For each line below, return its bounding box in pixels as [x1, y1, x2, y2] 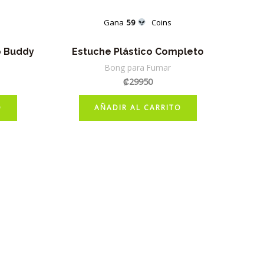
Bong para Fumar [104, 61, 171, 73]
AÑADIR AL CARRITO [94, 102, 181, 113]
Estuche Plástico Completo [71, 45, 204, 57]
